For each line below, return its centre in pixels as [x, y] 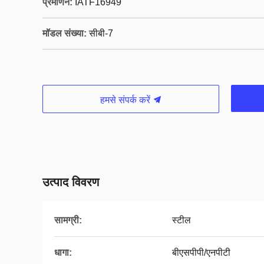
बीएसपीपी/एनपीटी [201, 253]
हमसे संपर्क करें [126, 100]
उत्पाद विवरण [71, 182]
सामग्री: [68, 220]
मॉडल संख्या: [65, 33]
